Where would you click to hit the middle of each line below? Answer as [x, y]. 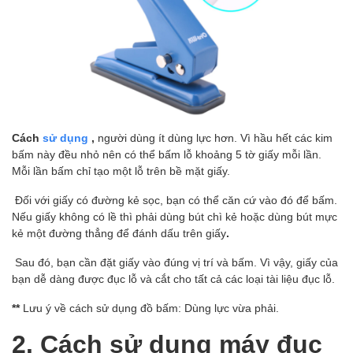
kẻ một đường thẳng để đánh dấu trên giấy [119, 233]
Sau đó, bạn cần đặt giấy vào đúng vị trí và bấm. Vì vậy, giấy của [176, 262]
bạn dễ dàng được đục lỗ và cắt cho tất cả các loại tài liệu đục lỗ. [173, 279]
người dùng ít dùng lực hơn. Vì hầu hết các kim [215, 138]
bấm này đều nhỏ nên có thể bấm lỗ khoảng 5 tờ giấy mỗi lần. [167, 154]
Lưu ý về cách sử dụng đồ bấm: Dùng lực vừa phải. [151, 308]
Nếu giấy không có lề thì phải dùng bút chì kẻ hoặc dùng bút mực [175, 217]
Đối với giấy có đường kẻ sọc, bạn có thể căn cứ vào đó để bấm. [176, 200]
